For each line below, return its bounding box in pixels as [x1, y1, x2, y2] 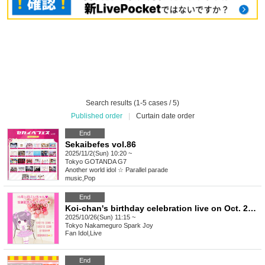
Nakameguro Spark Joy [85, 222, 153, 230]
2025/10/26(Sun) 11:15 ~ [65, 214, 135, 221]
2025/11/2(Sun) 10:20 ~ [65, 150, 132, 157]
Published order [70, 112, 122, 121]
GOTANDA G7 [85, 158, 127, 166]
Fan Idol [65, 230, 88, 237]
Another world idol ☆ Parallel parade [65, 166, 168, 174]
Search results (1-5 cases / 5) [86, 99, 179, 108]
